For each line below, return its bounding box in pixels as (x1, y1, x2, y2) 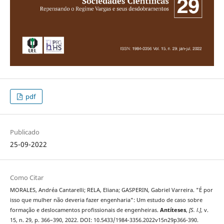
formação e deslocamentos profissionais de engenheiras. (9, 206, 160, 214)
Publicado (9, 127, 39, 137)
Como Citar (9, 173, 43, 182)
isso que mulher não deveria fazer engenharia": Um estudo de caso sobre (9, 196, 202, 204)
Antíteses (159, 206, 186, 214)
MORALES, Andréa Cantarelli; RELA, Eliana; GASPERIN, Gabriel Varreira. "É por (9, 186, 213, 194)
